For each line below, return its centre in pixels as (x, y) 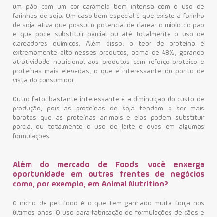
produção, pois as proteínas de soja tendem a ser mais (108, 108)
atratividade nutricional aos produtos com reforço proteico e (108, 62)
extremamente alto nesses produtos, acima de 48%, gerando (108, 53)
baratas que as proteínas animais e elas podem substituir (108, 118)
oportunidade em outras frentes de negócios (108, 175)
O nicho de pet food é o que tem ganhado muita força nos (108, 203)
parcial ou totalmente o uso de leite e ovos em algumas (108, 127)
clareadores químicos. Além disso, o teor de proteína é (108, 44)
